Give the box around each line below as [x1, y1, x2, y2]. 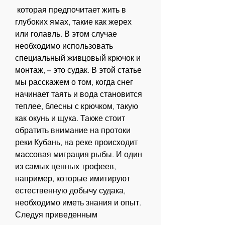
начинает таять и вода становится [15, 89, 142, 99]
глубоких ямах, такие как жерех [15, 17, 132, 27]
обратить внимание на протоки [15, 125, 131, 136]
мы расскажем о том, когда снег [15, 77, 133, 87]
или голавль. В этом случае [15, 29, 117, 39]
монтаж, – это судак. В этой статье [15, 65, 142, 75]
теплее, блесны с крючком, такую [15, 101, 138, 111]
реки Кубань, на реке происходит [15, 137, 138, 148]
